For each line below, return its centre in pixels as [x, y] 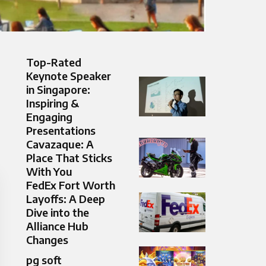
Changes [47, 240]
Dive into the [58, 213]
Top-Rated [54, 62]
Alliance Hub [57, 226]
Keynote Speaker [69, 76]
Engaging [49, 117]
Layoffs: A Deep [66, 199]
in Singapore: [58, 90]
